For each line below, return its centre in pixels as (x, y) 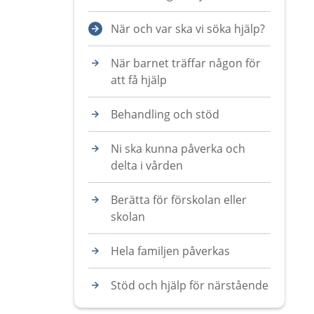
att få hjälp (139, 80)
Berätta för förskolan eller (179, 200)
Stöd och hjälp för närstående (190, 285)
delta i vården (147, 165)
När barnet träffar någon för (186, 63)
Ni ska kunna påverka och (178, 149)
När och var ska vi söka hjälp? (188, 29)
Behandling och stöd (165, 114)
